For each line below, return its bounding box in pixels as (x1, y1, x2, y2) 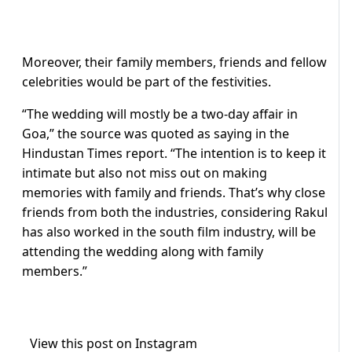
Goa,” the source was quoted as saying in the (22, 125, 289, 143)
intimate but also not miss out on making (22, 164, 267, 182)
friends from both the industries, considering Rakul (22, 203, 328, 222)
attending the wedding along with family (22, 243, 263, 261)
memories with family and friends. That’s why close (22, 184, 325, 202)
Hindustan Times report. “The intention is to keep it (22, 145, 326, 163)
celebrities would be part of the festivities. (22, 73, 271, 91)
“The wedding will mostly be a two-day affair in (22, 105, 298, 123)
